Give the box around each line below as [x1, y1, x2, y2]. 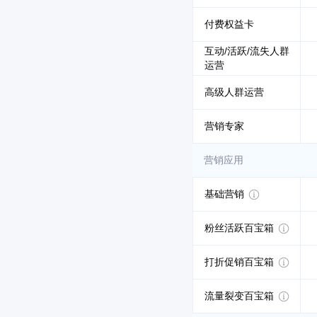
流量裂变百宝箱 [204, 290, 277, 301]
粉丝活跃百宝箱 [204, 222, 277, 234]
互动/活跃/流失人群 [204, 45, 289, 57]
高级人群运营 [204, 86, 264, 98]
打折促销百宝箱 [204, 256, 277, 267]
